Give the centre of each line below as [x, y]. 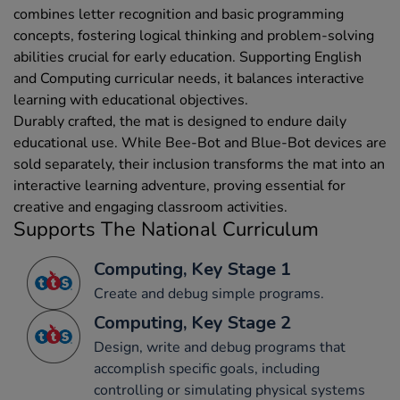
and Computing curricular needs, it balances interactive [189, 79]
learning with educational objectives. [131, 100]
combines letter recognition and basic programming [179, 15]
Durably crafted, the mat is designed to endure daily [180, 122]
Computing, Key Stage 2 [192, 323]
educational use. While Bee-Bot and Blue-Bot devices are [200, 143]
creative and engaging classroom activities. [150, 208]
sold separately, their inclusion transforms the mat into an [199, 165]
